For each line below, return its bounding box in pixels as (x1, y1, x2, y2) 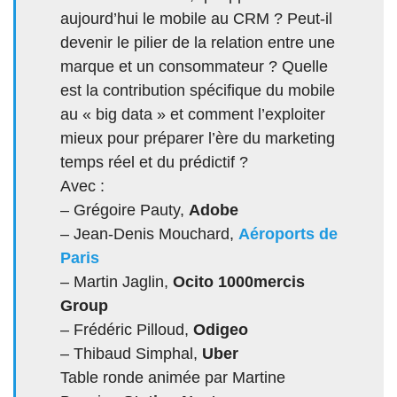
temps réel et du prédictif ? (60, 153, 248, 172)
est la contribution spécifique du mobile (60, 82, 335, 100)
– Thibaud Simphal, (60, 345, 202, 363)
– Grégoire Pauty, (60, 201, 189, 220)
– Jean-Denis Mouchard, (60, 225, 238, 244)
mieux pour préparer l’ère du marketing (60, 129, 335, 148)
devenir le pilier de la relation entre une (60, 34, 335, 52)
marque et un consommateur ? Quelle (60, 58, 328, 76)
